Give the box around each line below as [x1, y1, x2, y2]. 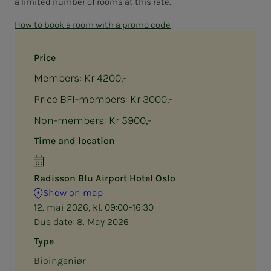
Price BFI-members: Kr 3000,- [34, 92, 172, 106]
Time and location [34, 134, 115, 146]
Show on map [43, 186, 103, 198]
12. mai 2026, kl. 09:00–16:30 [34, 201, 154, 213]
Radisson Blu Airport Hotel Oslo [34, 172, 175, 184]
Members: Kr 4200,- [34, 71, 126, 85]
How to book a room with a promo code [15, 19, 171, 30]
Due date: [34, 215, 77, 227]
